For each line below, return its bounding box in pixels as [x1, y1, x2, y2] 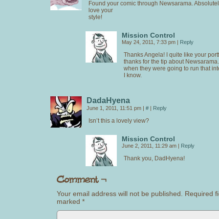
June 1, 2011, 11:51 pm [87, 105, 143, 111]
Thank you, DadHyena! [124, 154, 185, 162]
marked [57, 197, 82, 205]
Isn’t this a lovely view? [88, 117, 149, 124]
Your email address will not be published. [57, 189, 183, 197]
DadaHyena [87, 96, 130, 105]
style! [88, 13, 102, 21]
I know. [124, 71, 142, 79]
